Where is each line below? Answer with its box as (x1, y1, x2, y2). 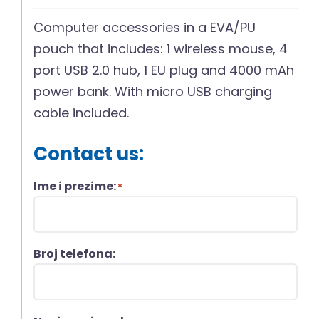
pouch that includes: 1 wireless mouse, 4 (33, 40, 288, 58)
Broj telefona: (33, 246, 116, 263)
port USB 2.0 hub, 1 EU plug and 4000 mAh (33, 61, 295, 80)
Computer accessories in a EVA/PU (33, 19, 256, 37)
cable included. (33, 104, 130, 122)
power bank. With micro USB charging (33, 83, 273, 101)
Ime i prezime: (33, 178, 117, 195)
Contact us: (33, 141, 145, 167)
